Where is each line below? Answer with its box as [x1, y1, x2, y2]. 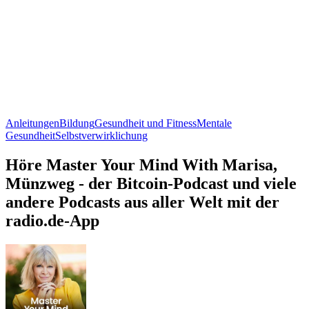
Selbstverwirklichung [55, 129, 148, 141]
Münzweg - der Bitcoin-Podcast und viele [6, 174, 297, 192]
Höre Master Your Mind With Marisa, [6, 155, 277, 174]
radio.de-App [6, 211, 99, 230]
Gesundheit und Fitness [94, 117, 197, 129]
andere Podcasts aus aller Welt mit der [6, 192, 279, 211]
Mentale [197, 117, 232, 129]
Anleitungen [6, 117, 59, 129]
